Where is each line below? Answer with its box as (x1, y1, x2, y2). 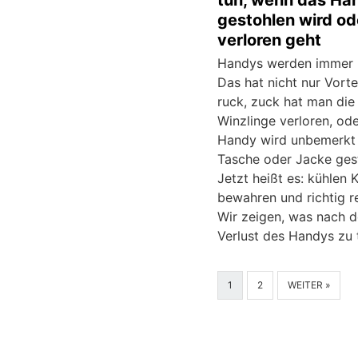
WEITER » (288, 279, 330, 292)
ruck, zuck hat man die (217, 93, 355, 110)
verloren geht (217, 30, 321, 50)
